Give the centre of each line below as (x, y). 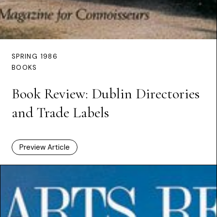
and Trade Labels (60, 112)
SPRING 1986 (35, 56)
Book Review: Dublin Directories (106, 93)
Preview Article (45, 147)
